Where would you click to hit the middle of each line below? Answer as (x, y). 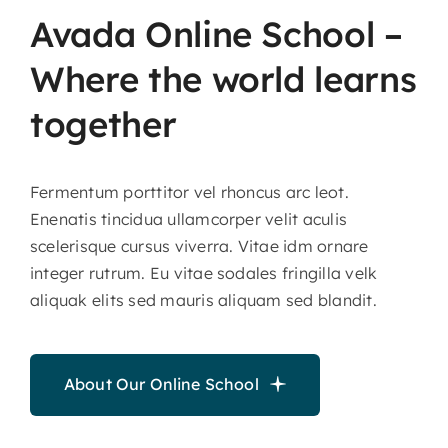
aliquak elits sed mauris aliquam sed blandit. (203, 300)
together (103, 124)
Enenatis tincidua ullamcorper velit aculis (188, 219)
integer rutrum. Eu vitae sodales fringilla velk (203, 273)
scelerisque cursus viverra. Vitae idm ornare (199, 246)
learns (365, 79)
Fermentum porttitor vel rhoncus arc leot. (189, 192)
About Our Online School (161, 384)
